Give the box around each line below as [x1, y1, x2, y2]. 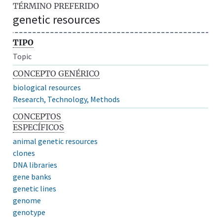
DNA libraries [13, 159, 58, 170]
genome [13, 195, 41, 205]
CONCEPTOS [13, 111, 62, 121]
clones [13, 147, 36, 158]
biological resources [13, 82, 81, 92]
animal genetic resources [13, 136, 98, 146]
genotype [13, 207, 46, 217]
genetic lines [13, 183, 57, 193]
